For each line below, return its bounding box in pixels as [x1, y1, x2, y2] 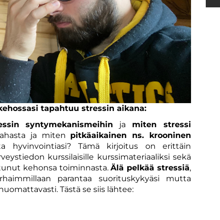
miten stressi [132, 119, 192, 129]
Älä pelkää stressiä [110, 163, 190, 172]
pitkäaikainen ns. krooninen [70, 130, 192, 140]
